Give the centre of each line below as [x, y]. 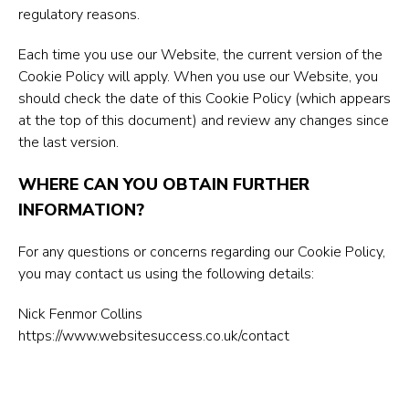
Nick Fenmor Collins [80, 314]
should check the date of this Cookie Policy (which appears [204, 99]
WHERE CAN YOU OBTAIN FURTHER [164, 184]
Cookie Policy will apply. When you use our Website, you [198, 77]
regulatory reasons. [79, 15]
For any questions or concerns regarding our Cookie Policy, [202, 252]
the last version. [68, 142]
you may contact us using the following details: [166, 274]
